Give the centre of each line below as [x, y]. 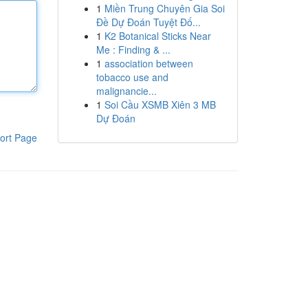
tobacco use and [132, 77]
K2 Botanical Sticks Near [157, 36]
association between [148, 63]
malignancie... [126, 91]
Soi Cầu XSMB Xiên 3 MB [160, 104]
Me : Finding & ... [133, 49]
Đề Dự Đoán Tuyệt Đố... [148, 22]
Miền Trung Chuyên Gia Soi [164, 8]
